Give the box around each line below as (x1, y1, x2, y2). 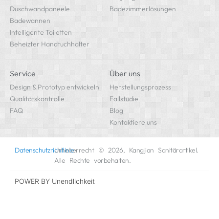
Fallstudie (109, 96, 138, 106)
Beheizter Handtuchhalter (10, 42, 89, 51)
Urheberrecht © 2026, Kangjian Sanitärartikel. (54, 148, 198, 157)
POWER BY (15, 179, 52, 188)
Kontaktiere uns (109, 120, 157, 129)
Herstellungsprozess (109, 85, 171, 94)
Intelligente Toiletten (10, 30, 72, 39)
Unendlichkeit (52, 179, 95, 188)
